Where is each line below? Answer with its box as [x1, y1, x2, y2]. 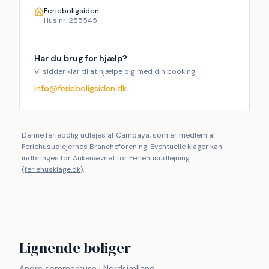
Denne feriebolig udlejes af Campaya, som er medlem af [22, 130, 216, 140]
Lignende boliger [19, 238, 131, 258]
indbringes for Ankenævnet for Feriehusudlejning [22, 153, 190, 163]
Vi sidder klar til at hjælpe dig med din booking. [34, 67, 196, 76]
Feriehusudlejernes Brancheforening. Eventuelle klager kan [22, 142, 222, 151]
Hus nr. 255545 [44, 16, 97, 25]
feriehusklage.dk [25, 165, 80, 174]
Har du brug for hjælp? [34, 53, 127, 64]
